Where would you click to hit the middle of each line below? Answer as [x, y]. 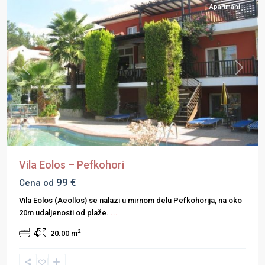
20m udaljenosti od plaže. [65, 212]
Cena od [36, 182]
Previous [41, 73]
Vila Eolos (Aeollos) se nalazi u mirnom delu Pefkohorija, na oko [130, 200]
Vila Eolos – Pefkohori [72, 164]
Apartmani [225, 7]
